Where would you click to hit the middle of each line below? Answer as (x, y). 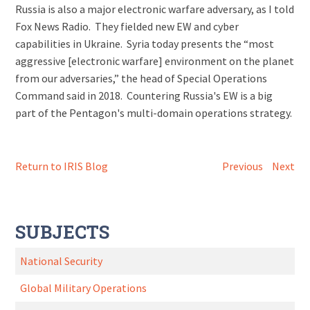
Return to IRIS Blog (62, 166)
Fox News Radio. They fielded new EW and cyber (127, 26)
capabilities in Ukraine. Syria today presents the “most (145, 44)
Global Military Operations (84, 288)
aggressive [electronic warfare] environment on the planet (155, 61)
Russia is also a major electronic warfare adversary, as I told (155, 9)
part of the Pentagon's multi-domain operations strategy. (154, 113)
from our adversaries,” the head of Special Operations (142, 78)
